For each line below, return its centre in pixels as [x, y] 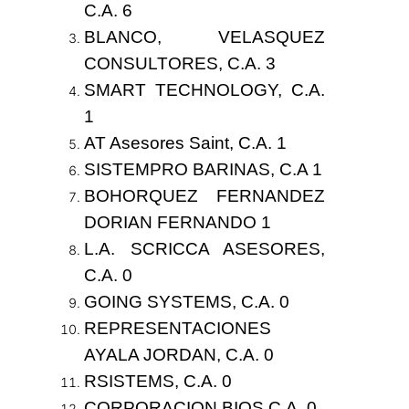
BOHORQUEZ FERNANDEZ [204, 196]
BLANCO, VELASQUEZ [204, 37]
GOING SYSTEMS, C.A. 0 [186, 302]
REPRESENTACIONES [177, 329]
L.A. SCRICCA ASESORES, [204, 249]
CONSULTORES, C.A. [174, 64]
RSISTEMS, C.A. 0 [157, 382]
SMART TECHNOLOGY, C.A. [204, 90]
